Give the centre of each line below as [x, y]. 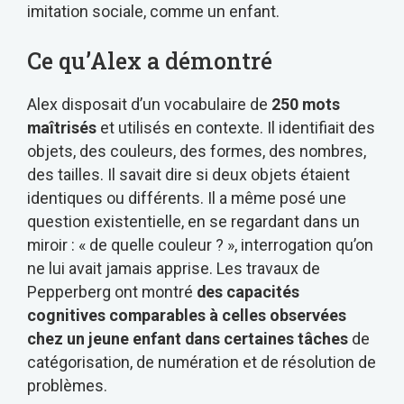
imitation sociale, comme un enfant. [153, 12]
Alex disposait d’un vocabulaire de [149, 105]
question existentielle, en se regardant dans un [193, 222]
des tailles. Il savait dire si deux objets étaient [188, 175]
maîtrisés [62, 128]
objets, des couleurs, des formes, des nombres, [197, 151]
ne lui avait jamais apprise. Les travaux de [174, 269]
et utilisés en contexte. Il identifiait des [236, 128]
